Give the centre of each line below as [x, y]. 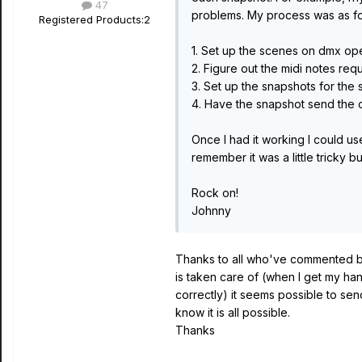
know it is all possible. [233, 312]
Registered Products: [91, 19]
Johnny [211, 210]
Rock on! [215, 193]
